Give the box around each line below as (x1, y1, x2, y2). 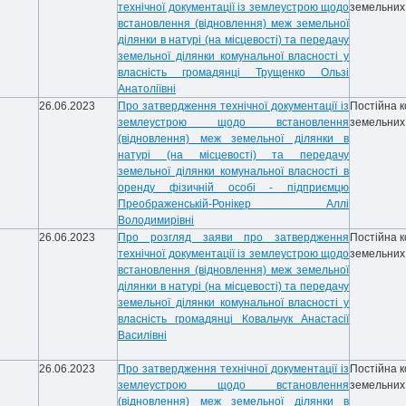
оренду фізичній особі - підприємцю (118, 181, 349, 194)
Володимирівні (118, 214, 194, 227)
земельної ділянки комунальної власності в (118, 165, 349, 178)
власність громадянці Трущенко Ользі (118, 66, 349, 79)
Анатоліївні (118, 82, 176, 95)
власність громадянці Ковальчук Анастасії (118, 313, 349, 325)
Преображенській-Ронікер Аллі (118, 198, 349, 210)
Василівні (118, 329, 167, 342)
